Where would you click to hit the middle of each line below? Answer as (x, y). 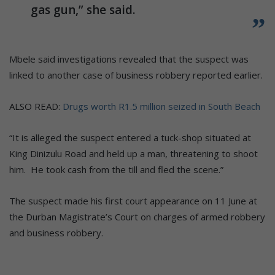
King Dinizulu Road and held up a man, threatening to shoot (134, 154)
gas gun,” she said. (83, 10)
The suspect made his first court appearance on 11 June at (133, 201)
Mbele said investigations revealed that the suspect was (129, 59)
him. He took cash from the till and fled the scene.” (116, 170)
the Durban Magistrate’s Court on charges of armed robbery (137, 217)
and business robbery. (56, 233)
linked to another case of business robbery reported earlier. (136, 75)
